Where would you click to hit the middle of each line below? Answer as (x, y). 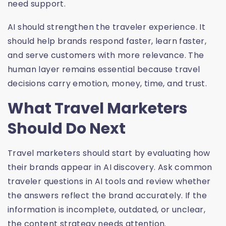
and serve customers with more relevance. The (106, 55)
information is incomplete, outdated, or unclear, (107, 210)
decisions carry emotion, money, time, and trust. (107, 84)
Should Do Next (67, 129)
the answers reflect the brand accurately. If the (107, 196)
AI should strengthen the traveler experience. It (107, 27)
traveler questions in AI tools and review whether (109, 182)
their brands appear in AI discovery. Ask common (110, 167)
